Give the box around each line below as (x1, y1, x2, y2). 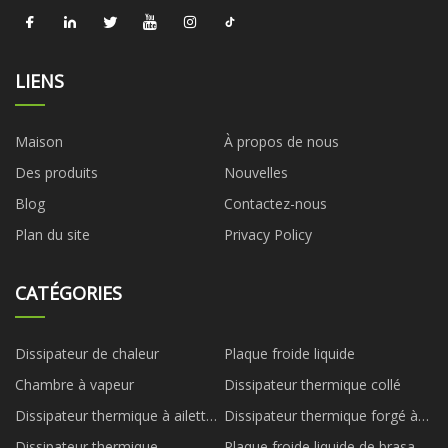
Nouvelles (224, 162, 288, 182)
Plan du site (15, 224, 90, 244)
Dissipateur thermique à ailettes (15, 405, 221, 425)
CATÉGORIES (15, 280, 122, 305)
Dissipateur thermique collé (224, 374, 401, 394)
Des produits (15, 162, 98, 182)
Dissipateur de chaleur (15, 343, 159, 363)
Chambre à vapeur (15, 374, 134, 394)
